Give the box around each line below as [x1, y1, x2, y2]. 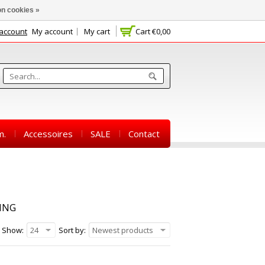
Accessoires [24, 128, 73, 140]
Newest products [92, 225, 153, 235]
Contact [128, 128, 160, 140]
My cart [84, 26, 110, 37]
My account [32, 26, 73, 37]
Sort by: [59, 225, 86, 235]
